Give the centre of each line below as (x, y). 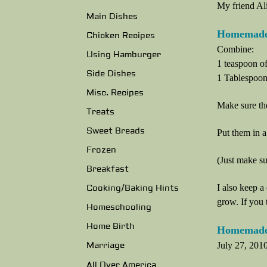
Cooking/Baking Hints (133, 189)
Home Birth (111, 227)
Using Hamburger (124, 55)
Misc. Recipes (115, 93)
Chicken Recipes (121, 35)
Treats (100, 112)
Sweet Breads (116, 131)
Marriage (105, 246)
